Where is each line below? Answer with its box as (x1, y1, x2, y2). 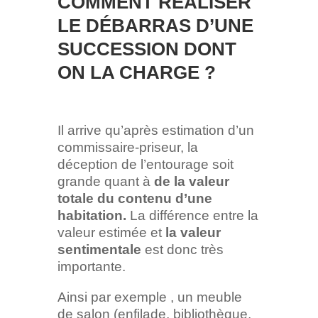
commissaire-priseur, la (57, 140, 198, 155)
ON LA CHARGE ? (57, 62, 216, 84)
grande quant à (57, 174, 150, 190)
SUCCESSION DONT (57, 38, 236, 60)
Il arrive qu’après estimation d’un (57, 123, 254, 138)
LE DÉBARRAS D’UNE (57, 15, 253, 37)
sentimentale (57, 242, 141, 258)
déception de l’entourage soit (57, 157, 234, 172)
